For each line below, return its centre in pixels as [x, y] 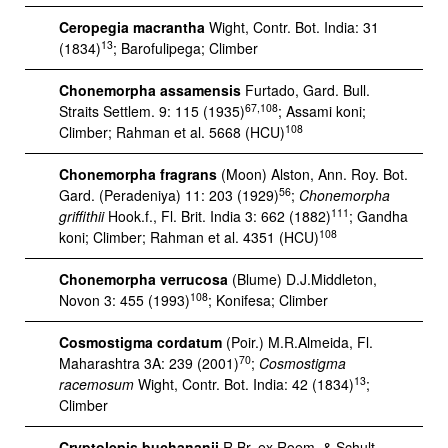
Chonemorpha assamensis [150, 90]
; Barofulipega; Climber [185, 48]
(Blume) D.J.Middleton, [302, 279]
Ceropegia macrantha [132, 27]
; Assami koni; [322, 111]
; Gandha [380, 216]
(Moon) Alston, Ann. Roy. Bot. [312, 174]
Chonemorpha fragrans [138, 174]
